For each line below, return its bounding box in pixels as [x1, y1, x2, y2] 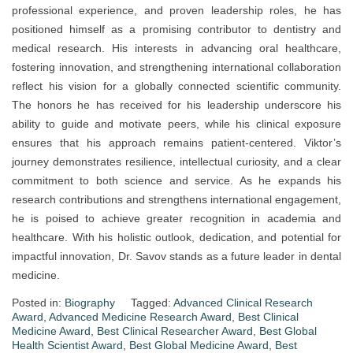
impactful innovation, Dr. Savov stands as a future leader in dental [12, 250, 341, 263]
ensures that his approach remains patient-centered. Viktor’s [12, 136, 341, 150]
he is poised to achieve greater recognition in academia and [12, 212, 341, 225]
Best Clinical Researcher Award [97, 325, 253, 338]
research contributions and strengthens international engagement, [12, 193, 341, 206]
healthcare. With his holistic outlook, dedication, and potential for [12, 231, 341, 244]
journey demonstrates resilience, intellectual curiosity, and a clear [12, 155, 341, 169]
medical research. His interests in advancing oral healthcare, [12, 42, 341, 55]
